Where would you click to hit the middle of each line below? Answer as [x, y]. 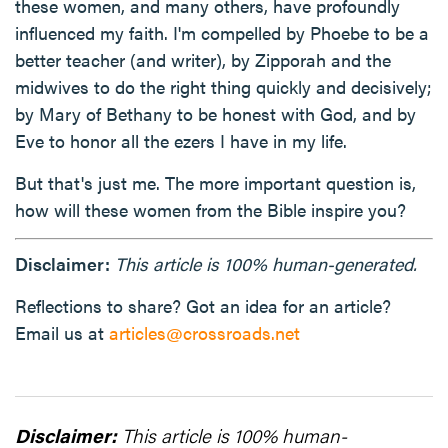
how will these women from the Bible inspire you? [210, 209]
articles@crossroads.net [204, 332]
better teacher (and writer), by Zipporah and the [203, 59]
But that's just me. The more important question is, [215, 182]
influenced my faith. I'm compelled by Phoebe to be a [222, 32]
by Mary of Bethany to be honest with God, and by [215, 113]
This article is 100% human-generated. [266, 263]
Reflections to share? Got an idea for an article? [203, 305]
